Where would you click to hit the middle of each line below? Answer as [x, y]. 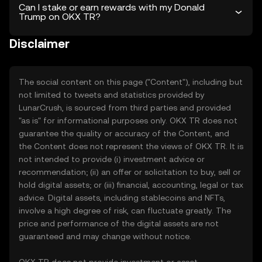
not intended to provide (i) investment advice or [112, 159]
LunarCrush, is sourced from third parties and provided [125, 108]
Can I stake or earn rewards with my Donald [112, 7]
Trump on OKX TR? [60, 17]
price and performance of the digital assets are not [119, 223]
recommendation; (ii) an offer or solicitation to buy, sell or [130, 172]
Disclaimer [39, 44]
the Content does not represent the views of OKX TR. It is [131, 146]
